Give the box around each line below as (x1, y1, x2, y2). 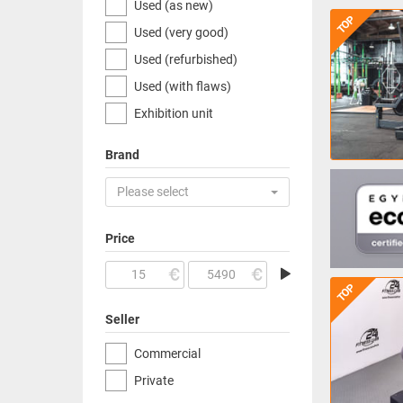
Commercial (134, 346, 201, 361)
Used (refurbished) (134, 52, 237, 67)
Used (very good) (134, 25, 228, 40)
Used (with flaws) (134, 79, 231, 94)
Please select (117, 184, 189, 199)
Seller (105, 312, 139, 327)
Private (134, 373, 174, 388)
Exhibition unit (134, 106, 213, 121)
